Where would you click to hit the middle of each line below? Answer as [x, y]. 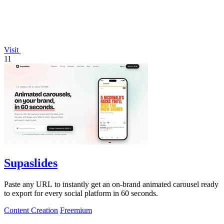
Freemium [76, 210]
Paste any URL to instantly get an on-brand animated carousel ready [111, 184]
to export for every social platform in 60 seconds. [81, 193]
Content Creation [31, 210]
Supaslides [31, 163]
